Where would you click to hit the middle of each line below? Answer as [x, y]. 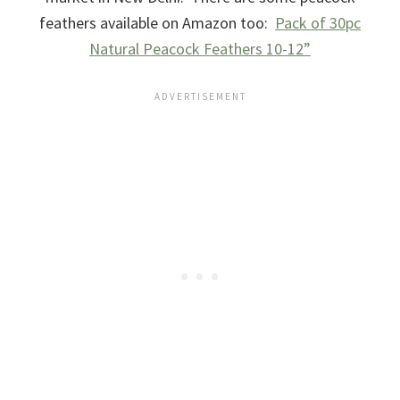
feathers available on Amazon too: [157, 22]
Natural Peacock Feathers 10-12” [200, 48]
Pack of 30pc [318, 22]
